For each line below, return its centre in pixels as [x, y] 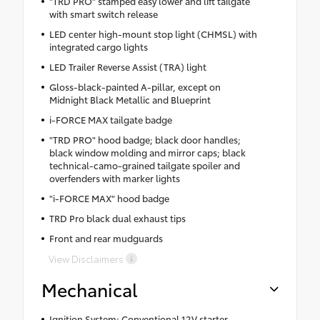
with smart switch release [103, 13]
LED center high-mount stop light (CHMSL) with [153, 33]
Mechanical [90, 289]
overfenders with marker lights [114, 177]
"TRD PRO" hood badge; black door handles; [145, 139]
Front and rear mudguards [106, 237]
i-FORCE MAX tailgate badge [110, 119]
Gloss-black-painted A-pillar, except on [135, 86]
